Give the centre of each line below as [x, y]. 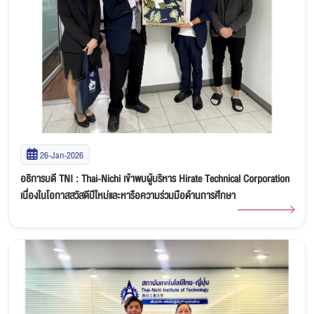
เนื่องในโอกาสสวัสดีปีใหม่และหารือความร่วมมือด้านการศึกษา [128, 195]
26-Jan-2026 [62, 155]
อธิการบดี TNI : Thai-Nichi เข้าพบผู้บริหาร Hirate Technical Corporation [155, 178]
